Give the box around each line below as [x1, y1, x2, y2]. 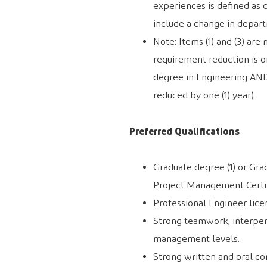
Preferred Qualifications [129, 125, 240, 138]
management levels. [153, 233, 240, 245]
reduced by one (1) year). [153, 89, 256, 101]
